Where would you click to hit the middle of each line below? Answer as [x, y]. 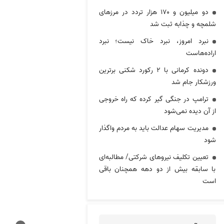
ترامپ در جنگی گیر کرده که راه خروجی [153, 99]
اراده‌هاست [201, 53]
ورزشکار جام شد [193, 82]
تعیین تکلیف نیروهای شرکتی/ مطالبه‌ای [153, 157]
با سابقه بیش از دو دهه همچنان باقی [157, 169]
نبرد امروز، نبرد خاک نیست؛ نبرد [153, 41]
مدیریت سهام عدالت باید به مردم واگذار [153, 128]
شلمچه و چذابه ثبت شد [183, 24]
